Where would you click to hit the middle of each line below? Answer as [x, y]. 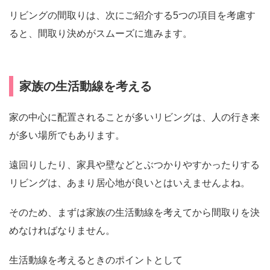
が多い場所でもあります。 [67, 135]
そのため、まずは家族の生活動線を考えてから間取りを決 [134, 213]
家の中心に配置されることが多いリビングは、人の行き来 [134, 117]
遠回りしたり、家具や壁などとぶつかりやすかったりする [134, 165]
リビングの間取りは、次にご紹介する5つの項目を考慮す [132, 15]
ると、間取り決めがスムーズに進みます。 [101, 33]
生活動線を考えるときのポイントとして [96, 260]
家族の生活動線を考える [86, 86]
